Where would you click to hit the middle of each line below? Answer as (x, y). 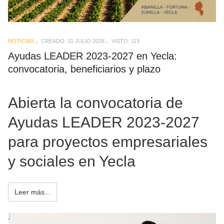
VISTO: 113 (125, 41)
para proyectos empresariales (108, 141)
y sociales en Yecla (72, 161)
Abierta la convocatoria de (95, 102)
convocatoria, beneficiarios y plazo (84, 69)
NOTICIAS (21, 41)
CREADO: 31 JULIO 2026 (73, 41)
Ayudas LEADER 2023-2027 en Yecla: (92, 56)
